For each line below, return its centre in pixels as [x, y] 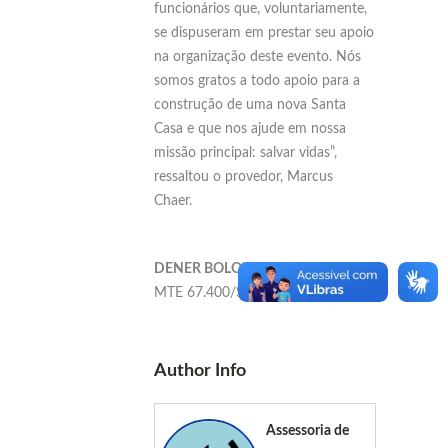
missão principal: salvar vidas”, [245, 152]
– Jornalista [311, 268]
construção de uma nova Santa [250, 104]
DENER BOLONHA [214, 268]
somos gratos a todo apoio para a [257, 80]
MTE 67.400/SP [203, 292]
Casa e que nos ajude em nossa [250, 128]
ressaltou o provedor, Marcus [243, 176]
